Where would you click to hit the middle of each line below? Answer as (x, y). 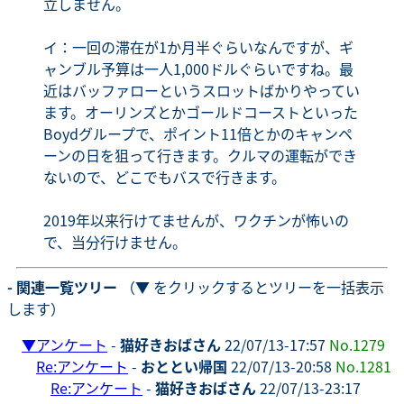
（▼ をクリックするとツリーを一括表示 (251, 286)
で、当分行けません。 (115, 241)
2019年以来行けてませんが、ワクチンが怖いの (196, 220)
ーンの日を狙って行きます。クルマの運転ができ (200, 155)
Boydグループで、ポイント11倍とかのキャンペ (198, 133)
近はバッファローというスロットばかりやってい (202, 90)
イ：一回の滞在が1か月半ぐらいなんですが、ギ (198, 46)
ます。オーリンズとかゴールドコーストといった (201, 111)
